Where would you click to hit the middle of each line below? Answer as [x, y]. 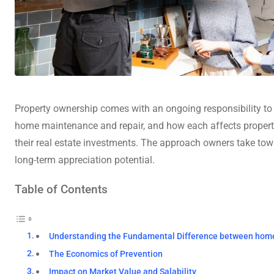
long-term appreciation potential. [85, 160]
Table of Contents [61, 189]
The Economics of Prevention [106, 254]
